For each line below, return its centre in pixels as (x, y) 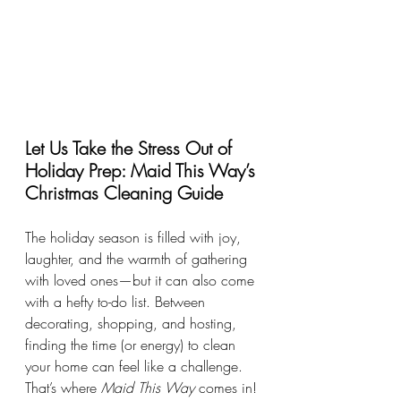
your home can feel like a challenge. (136, 367)
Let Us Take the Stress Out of (131, 149)
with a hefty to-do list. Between (117, 302)
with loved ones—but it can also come (142, 281)
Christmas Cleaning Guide (124, 193)
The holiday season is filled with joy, (135, 238)
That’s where (63, 388)
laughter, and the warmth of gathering (138, 259)
